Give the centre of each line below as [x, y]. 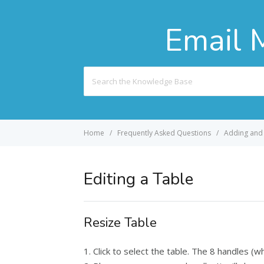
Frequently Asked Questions [164, 133]
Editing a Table [138, 179]
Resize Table [120, 223]
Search [96, 73]
